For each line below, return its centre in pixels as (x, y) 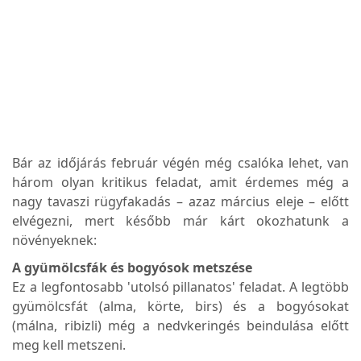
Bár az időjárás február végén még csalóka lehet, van (180, 162)
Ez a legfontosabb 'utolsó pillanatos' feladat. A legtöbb (180, 286)
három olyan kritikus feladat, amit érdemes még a (180, 182)
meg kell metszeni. (69, 344)
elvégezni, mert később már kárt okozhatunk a (180, 220)
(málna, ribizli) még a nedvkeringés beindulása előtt (180, 325)
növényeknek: (54, 240)
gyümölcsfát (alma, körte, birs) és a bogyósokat (180, 306)
